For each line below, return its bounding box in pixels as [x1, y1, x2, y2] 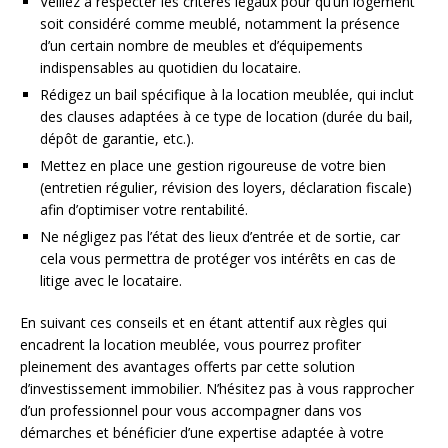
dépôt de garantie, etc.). [40, 128, 194, 148]
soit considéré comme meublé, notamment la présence [40, 13, 400, 33]
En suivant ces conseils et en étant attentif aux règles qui [20, 312, 387, 332]
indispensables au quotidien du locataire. [40, 57, 301, 77]
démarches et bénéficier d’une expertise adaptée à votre [20, 422, 384, 442]
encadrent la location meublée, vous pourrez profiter [20, 334, 361, 354]
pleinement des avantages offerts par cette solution [20, 356, 355, 376]
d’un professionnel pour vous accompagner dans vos [20, 400, 362, 420]
